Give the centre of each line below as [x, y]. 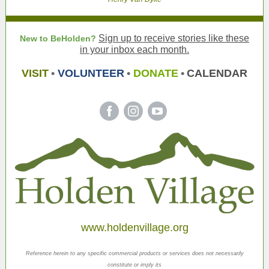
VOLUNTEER [91, 73]
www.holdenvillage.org [134, 228]
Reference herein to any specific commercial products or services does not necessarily [134, 253]
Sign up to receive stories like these [174, 38]
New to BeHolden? [58, 38]
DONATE [156, 73]
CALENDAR [217, 73]
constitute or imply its [134, 265]
